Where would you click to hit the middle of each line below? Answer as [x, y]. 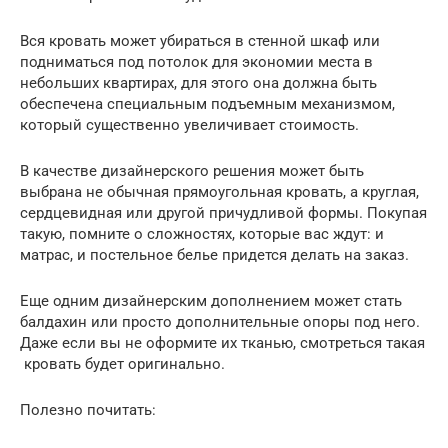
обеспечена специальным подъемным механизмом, [207, 103]
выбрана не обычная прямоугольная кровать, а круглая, [219, 191]
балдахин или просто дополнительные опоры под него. [220, 321]
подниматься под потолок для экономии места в [196, 61]
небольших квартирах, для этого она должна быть [198, 82]
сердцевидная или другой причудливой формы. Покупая [223, 212]
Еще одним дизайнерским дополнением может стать [211, 300]
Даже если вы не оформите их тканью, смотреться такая [222, 342]
